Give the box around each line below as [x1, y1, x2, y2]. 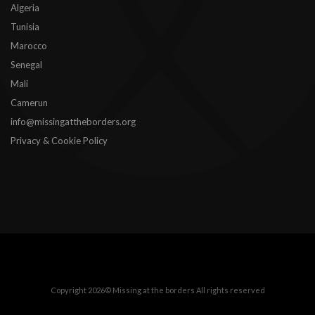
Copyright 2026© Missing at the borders [50, 285, 196, 295]
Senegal [11, 58, 42, 70]
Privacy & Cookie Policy [11, 134, 108, 146]
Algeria [11, 1, 39, 13]
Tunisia [11, 20, 39, 32]
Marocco [11, 39, 47, 51]
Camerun [11, 96, 48, 108]
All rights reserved [195, 285, 265, 295]
